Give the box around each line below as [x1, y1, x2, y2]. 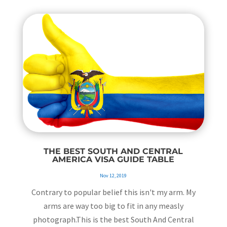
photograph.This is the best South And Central [32, 214, 194, 225]
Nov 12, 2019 [100, 172, 127, 179]
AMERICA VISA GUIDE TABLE [52, 155, 175, 165]
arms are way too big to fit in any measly [43, 201, 183, 211]
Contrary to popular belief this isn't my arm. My [31, 187, 196, 198]
